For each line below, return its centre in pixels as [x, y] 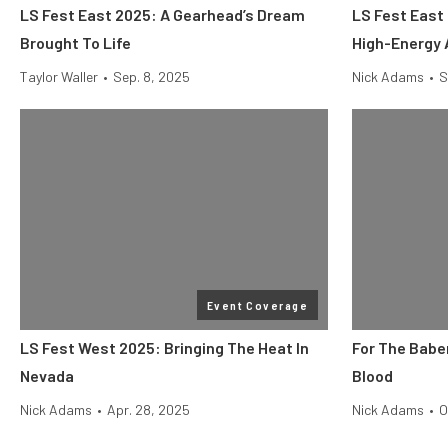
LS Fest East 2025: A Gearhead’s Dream [162, 14]
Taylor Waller [59, 76]
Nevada [47, 375]
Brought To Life [75, 42]
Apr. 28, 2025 [148, 409]
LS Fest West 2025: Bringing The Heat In [164, 347]
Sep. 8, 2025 [151, 76]
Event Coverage [257, 305]
